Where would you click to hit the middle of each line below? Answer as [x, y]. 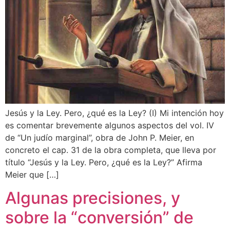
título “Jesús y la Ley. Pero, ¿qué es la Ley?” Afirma [104, 162]
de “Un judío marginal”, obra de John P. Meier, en [100, 138]
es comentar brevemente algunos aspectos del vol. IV [110, 126]
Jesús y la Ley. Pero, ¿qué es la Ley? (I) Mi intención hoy [114, 113]
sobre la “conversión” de [99, 217]
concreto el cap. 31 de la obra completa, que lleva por [111, 150]
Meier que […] [32, 175]
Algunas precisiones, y [93, 198]
